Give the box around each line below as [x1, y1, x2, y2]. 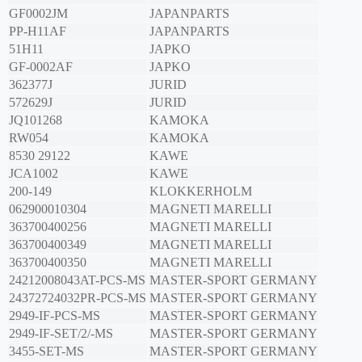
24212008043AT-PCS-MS [9, 273, 145, 288]
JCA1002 [9, 166, 58, 181]
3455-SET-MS [9, 344, 84, 359]
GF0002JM [9, 6, 68, 21]
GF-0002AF [9, 60, 73, 74]
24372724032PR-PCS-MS [9, 291, 146, 305]
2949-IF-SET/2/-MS [9, 326, 113, 341]
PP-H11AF [9, 24, 66, 39]
